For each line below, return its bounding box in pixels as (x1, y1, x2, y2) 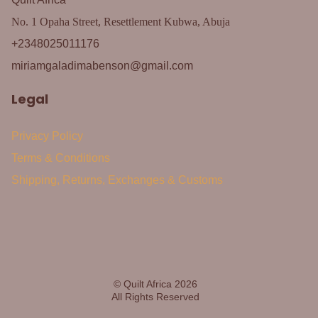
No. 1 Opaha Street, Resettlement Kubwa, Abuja (11, 16, 230, 28)
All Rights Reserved (111, 291, 199, 303)
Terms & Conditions (11, 152, 110, 165)
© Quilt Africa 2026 (114, 278, 197, 290)
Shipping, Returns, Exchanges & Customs (11, 174, 223, 187)
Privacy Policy (11, 130, 83, 143)
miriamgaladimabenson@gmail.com (11, 60, 193, 72)
